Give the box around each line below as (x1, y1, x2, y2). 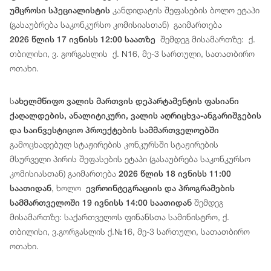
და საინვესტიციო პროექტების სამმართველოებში (10, 125, 219, 135)
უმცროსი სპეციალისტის (10, 5, 110, 16)
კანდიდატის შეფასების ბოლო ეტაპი (110, 5, 260, 16)
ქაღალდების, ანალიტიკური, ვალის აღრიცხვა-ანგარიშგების (10, 111, 261, 121)
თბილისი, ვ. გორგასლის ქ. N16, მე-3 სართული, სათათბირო (10, 48, 255, 59)
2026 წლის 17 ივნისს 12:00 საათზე (10, 34, 155, 45)
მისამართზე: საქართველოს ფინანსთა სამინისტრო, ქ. (10, 212, 229, 223)
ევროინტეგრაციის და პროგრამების (86, 183, 235, 194)
